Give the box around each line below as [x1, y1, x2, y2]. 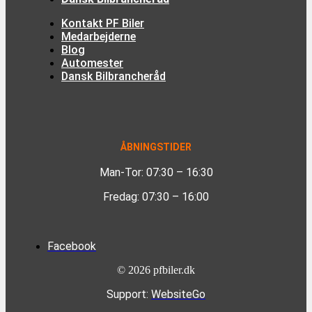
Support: [107, 287, 151, 301]
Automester [61, 56, 123, 70]
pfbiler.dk [150, 263, 195, 276]
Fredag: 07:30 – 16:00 [103, 189, 209, 203]
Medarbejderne [61, 29, 136, 43]
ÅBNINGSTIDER [120, 141, 192, 153]
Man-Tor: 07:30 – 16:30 [99, 165, 213, 179]
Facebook [47, 239, 96, 253]
